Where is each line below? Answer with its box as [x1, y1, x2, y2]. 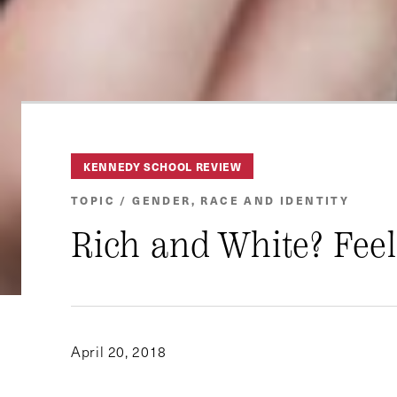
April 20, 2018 [71, 341, 167, 361]
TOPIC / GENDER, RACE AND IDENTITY [71, 191, 350, 207]
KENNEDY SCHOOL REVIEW [83, 158, 242, 174]
